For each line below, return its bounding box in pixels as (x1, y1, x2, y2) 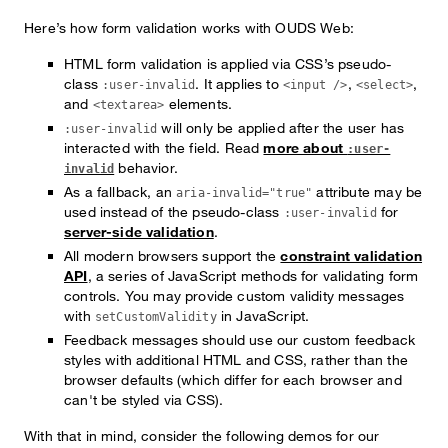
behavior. (114, 159, 178, 176)
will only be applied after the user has (157, 119, 405, 136)
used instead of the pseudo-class (64, 203, 284, 220)
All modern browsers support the (64, 247, 281, 264)
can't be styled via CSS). (64, 391, 224, 408)
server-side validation (64, 223, 214, 240)
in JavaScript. (216, 307, 310, 324)
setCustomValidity (94, 310, 217, 324)
